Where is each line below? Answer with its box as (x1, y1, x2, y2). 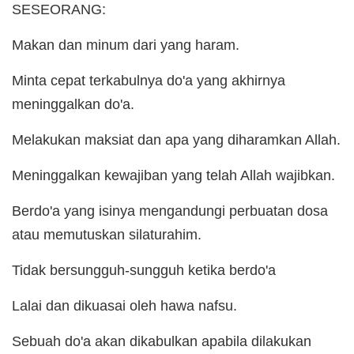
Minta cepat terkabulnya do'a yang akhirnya (12, 72, 285, 88)
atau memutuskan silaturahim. (12, 226, 201, 243)
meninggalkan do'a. (12, 96, 134, 112)
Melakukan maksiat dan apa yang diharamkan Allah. (12, 131, 341, 148)
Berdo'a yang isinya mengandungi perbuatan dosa (12, 202, 328, 219)
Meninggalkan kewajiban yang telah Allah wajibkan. (12, 167, 335, 183)
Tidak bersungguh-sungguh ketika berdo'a (12, 262, 276, 278)
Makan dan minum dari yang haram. (12, 36, 239, 53)
